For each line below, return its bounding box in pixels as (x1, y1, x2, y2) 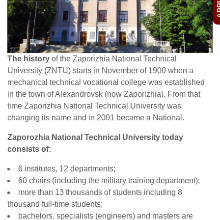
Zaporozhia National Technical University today (7, 133, 183, 141)
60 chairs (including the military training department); (18, 176, 200, 185)
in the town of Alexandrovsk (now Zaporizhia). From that (7, 90, 200, 98)
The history (7, 55, 50, 63)
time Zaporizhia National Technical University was (7, 102, 181, 110)
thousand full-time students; (7, 200, 103, 208)
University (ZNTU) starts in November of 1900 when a (7, 66, 193, 75)
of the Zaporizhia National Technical (50, 55, 177, 63)
